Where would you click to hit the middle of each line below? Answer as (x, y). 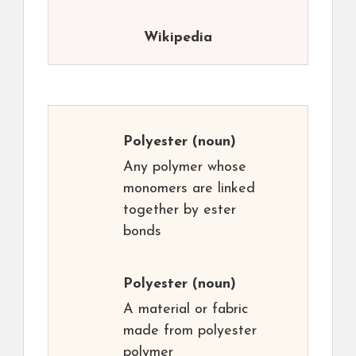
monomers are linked (189, 189)
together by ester (180, 211)
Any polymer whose (185, 168)
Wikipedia (178, 38)
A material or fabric (186, 310)
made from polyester (190, 331)
